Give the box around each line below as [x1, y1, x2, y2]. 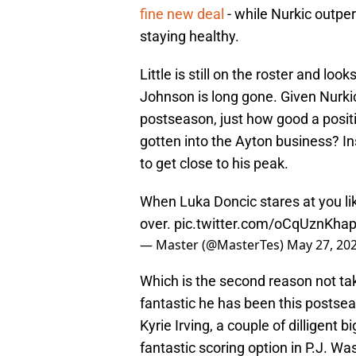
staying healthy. [140, 28, 239, 45]
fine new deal [140, 6, 224, 23]
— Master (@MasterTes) [140, 236, 287, 254]
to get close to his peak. [140, 155, 288, 172]
